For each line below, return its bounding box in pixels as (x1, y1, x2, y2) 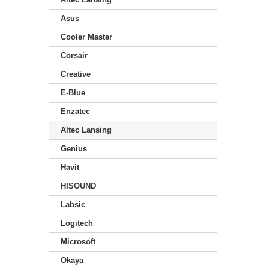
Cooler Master (61, 32, 112, 42)
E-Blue (61, 88, 85, 98)
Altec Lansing (61, 125, 112, 135)
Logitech (61, 219, 93, 228)
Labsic (61, 200, 85, 210)
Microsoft (61, 237, 95, 247)
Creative (61, 70, 91, 79)
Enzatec (61, 107, 90, 116)
